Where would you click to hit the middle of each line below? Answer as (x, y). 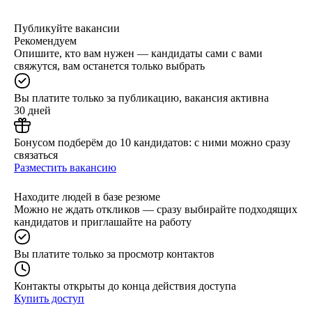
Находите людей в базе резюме (87, 196)
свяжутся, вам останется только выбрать (109, 65)
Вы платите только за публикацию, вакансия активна (141, 97)
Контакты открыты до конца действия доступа (125, 286)
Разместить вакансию (65, 167)
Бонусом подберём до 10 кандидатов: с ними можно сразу (152, 142)
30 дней (32, 110)
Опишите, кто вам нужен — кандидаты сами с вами (138, 53)
